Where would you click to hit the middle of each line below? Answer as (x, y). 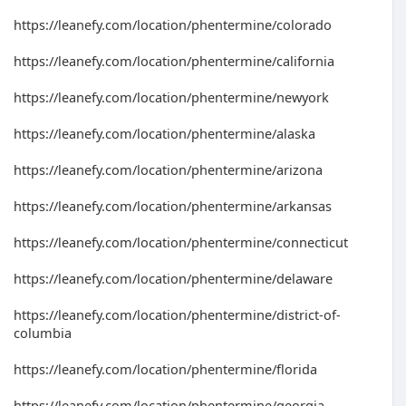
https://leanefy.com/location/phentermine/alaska (164, 133)
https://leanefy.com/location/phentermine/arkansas (173, 206)
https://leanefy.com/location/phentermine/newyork (171, 97)
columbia (43, 333)
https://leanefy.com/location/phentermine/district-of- (177, 314)
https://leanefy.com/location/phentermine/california (174, 61)
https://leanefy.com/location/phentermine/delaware (173, 278)
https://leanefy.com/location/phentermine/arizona (168, 169)
